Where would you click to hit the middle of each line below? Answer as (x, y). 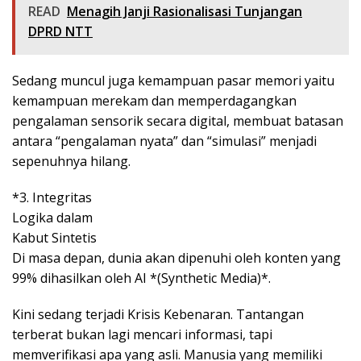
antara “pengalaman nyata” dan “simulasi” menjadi (164, 141)
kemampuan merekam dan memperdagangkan (154, 101)
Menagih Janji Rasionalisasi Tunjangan (185, 12)
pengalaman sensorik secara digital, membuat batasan (178, 121)
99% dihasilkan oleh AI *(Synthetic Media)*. (141, 278)
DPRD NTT (60, 32)
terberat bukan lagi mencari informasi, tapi (142, 335)
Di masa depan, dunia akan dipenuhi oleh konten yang (176, 258)
